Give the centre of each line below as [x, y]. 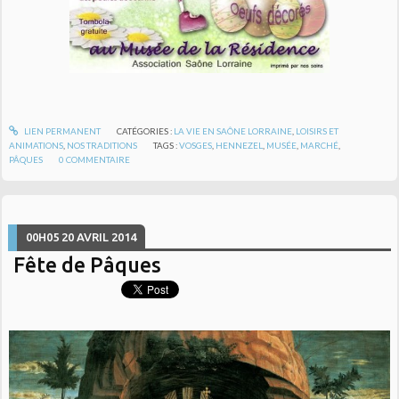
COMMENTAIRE [98, 159]
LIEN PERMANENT [61, 130]
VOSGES [196, 145]
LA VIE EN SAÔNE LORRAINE [232, 130]
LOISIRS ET [317, 130]
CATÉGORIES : [145, 130]
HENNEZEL [240, 145]
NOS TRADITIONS [102, 145]
